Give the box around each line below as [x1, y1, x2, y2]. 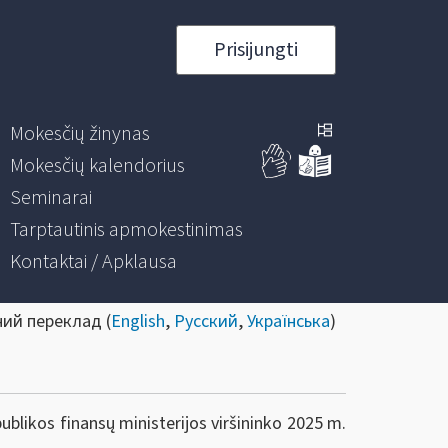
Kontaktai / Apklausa [9, 248, 177, 276]
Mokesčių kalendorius [9, 152, 185, 180]
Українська [247, 309, 330, 334]
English [111, 309, 165, 334]
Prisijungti [213, 36, 298, 64]
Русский [174, 309, 238, 334]
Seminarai [9, 184, 92, 212]
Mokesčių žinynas [9, 120, 150, 148]
